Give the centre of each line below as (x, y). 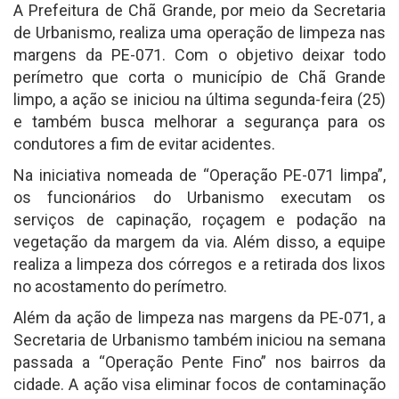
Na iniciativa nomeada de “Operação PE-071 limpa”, (199, 175)
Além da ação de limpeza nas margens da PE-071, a (199, 318)
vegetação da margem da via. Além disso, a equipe (199, 242)
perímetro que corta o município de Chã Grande (199, 77)
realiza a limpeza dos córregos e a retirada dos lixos (199, 265)
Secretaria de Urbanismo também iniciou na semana (199, 340)
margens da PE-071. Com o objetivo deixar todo (199, 55)
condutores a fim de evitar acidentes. (144, 144)
